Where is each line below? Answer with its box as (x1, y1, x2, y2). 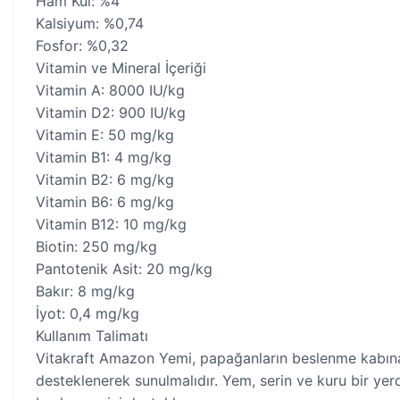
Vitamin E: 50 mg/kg (36, 126, 174, 144)
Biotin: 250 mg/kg (36, 237, 157, 255)
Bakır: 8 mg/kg (36, 282, 135, 300)
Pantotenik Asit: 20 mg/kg (36, 260, 212, 278)
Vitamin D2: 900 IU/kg (36, 104, 186, 121)
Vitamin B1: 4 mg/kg (36, 148, 171, 166)
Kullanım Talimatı (36, 327, 148, 345)
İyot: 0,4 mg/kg (36, 304, 139, 322)
